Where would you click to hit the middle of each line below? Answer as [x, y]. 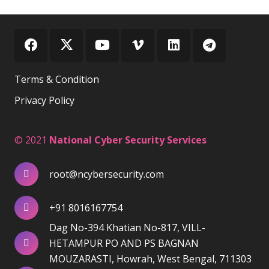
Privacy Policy [44, 100]
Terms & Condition [57, 79]
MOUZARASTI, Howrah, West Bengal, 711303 [151, 258]
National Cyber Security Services [128, 140]
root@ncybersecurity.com [107, 174]
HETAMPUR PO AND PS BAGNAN [124, 243]
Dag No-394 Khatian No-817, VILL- [128, 227]
